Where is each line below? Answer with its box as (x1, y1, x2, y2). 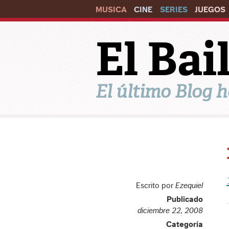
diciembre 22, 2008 (138, 207, 203, 215)
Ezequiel (175, 181, 203, 190)
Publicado (167, 195, 203, 203)
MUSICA (96, 6, 127, 14)
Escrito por (136, 181, 175, 190)
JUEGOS (195, 6, 226, 14)
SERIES (159, 6, 188, 14)
